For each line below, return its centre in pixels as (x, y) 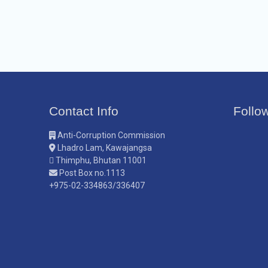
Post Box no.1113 (91, 173)
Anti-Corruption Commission (110, 135)
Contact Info (84, 111)
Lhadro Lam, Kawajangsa (104, 148)
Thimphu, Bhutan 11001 (100, 160)
